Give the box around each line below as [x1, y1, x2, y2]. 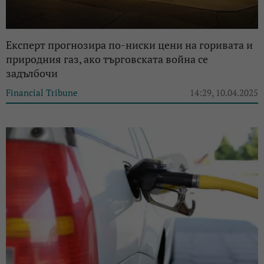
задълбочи [6, 66, 58, 81]
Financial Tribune [6, 87, 78, 99]
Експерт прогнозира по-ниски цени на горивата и [6, 38, 253, 52]
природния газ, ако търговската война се [6, 52, 208, 67]
